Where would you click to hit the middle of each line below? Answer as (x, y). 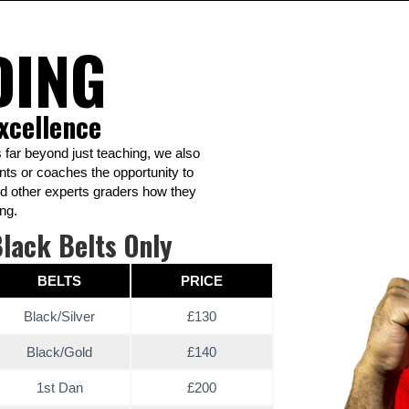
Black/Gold (60, 352)
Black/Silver (60, 316)
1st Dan (59, 388)
